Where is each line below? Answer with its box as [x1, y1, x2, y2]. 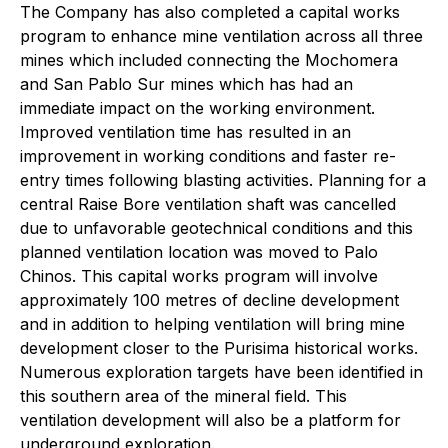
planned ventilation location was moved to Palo [20, 242, 378, 262]
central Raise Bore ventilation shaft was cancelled [20, 194, 396, 214]
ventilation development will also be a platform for [20, 410, 401, 430]
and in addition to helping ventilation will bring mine [20, 314, 405, 334]
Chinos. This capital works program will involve [20, 266, 378, 286]
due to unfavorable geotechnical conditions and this [20, 218, 413, 238]
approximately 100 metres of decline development [20, 290, 399, 310]
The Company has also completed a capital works [20, 2, 400, 22]
